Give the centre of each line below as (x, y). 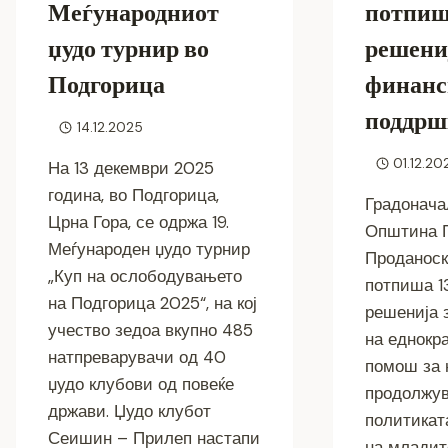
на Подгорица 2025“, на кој (152, 302)
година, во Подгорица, (133, 194)
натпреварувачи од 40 (137, 356)
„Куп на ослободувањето (145, 275)
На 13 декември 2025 (131, 167)
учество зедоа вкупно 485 (150, 329)
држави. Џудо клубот (129, 410)
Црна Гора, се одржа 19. (138, 221)
